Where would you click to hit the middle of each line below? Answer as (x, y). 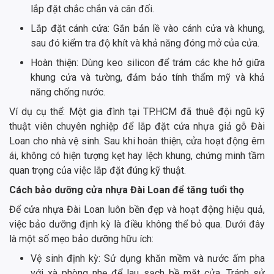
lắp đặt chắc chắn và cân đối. (92, 9)
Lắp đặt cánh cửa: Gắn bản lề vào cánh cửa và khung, (148, 28)
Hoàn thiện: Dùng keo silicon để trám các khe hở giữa (148, 62)
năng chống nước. (68, 92)
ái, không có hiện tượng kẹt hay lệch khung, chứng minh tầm (137, 155)
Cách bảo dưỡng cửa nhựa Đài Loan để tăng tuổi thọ (127, 190)
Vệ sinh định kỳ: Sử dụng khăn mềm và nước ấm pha (148, 258)
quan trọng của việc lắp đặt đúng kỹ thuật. (98, 170)
